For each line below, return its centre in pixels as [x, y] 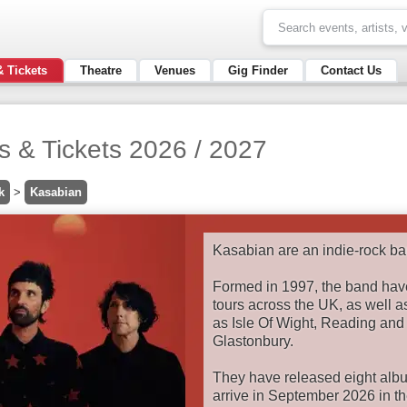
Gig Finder [258, 70]
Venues [175, 70]
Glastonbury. [253, 341]
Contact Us [351, 70]
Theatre [101, 70]
